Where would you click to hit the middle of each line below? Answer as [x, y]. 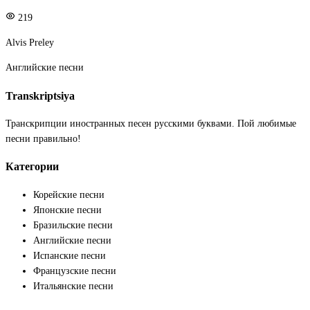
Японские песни [67, 210]
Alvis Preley [30, 43]
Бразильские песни [73, 225]
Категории [32, 167]
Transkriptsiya [40, 95]
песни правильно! [43, 139]
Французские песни [75, 271]
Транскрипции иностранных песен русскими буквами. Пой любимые [151, 124]
